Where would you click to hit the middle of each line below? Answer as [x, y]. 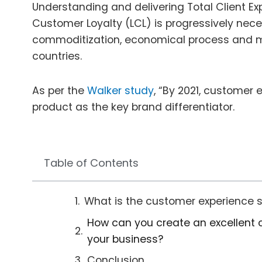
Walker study [120, 90]
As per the [60, 90]
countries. [57, 56]
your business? [125, 239]
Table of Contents [91, 163]
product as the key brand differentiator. [133, 107]
